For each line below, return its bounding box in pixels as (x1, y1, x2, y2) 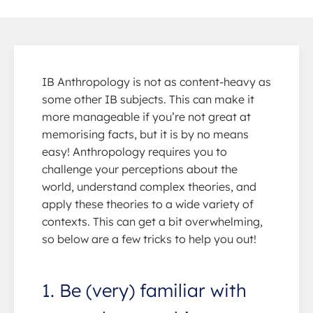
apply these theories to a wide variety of (42, 196, 254, 211)
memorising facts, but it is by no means (42, 126, 249, 141)
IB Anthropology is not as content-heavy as (42, 74, 271, 89)
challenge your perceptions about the (42, 161, 238, 176)
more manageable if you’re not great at (42, 109, 251, 124)
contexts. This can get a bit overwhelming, (42, 214, 263, 228)
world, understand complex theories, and (42, 179, 256, 194)
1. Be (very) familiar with (42, 278, 247, 301)
